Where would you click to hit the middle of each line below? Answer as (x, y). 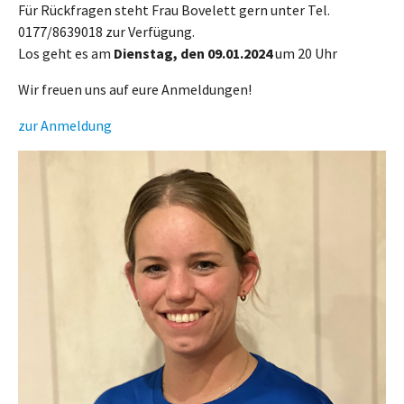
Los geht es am (66, 53)
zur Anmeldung (65, 125)
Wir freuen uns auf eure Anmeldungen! (135, 89)
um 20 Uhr (305, 53)
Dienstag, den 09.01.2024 (193, 53)
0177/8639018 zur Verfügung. (106, 32)
